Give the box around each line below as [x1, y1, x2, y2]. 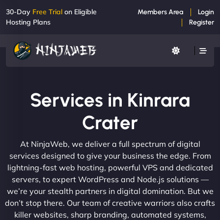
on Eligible [62, 7, 97, 16]
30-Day [6, 7, 32, 16]
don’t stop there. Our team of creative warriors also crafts [5, 197, 215, 208]
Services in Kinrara [30, 88, 190, 111]
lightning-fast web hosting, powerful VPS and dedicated [7, 162, 213, 172]
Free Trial [32, 7, 62, 16]
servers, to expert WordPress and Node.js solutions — [11, 174, 209, 184]
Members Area [137, 8, 183, 16]
